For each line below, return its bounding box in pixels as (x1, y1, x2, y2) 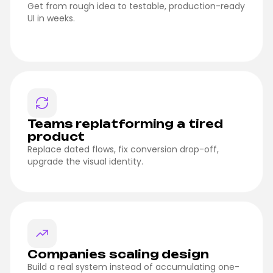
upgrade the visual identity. (27, 155, 143, 168)
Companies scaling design (27, 247, 209, 261)
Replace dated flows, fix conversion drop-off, (27, 143, 219, 155)
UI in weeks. (27, 12, 75, 24)
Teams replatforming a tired (27, 116, 223, 130)
